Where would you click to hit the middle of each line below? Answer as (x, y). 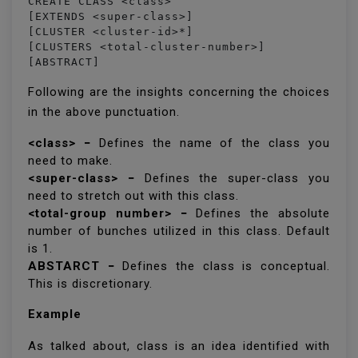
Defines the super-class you (237, 178)
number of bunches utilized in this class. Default (179, 231)
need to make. (72, 161)
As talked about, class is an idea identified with (179, 346)
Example (55, 314)
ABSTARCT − (72, 266)
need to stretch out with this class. (135, 196)
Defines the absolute (263, 213)
